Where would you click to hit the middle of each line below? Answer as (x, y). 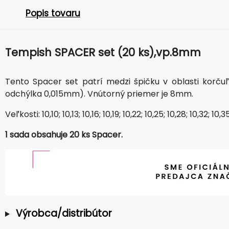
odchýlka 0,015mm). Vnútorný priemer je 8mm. (99, 94)
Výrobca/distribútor (64, 214)
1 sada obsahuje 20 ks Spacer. (64, 135)
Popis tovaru (53, 13)
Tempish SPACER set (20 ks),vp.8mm (103, 52)
